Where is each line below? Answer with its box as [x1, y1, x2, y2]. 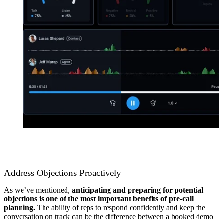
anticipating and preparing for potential [72, 186, 203, 195]
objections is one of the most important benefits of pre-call [4, 195, 194, 203]
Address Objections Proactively [4, 168, 121, 178]
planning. [4, 203, 37, 212]
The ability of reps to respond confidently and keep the [37, 203, 205, 212]
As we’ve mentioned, [4, 186, 72, 195]
